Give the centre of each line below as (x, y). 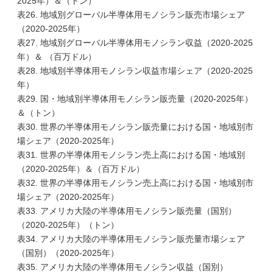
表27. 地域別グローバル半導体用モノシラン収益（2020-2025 (135, 43)
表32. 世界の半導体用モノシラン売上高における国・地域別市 (135, 183)
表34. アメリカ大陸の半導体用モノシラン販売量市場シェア (131, 239)
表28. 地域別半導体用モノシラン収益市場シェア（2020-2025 (135, 71)
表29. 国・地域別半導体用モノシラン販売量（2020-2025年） (135, 99)
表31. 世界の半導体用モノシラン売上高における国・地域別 (131, 155)
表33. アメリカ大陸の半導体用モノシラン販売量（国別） (127, 211)
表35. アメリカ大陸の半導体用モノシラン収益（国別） (122, 267)
